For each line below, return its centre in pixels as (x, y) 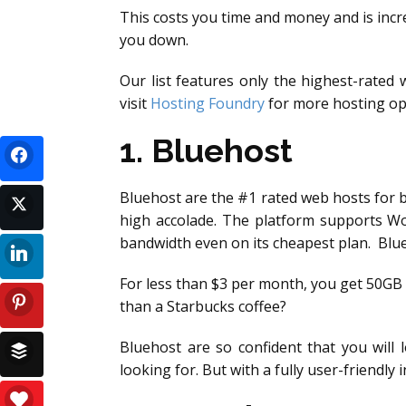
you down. (154, 40)
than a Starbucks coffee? (203, 306)
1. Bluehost (206, 150)
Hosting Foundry (208, 103)
